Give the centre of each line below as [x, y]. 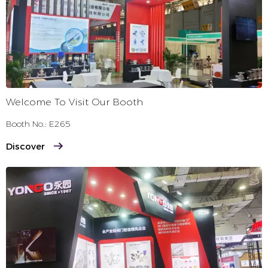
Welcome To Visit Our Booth [74, 102]
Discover [25, 147]
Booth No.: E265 [38, 124]
